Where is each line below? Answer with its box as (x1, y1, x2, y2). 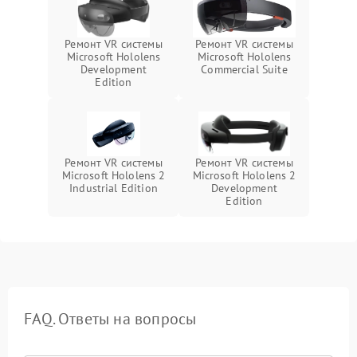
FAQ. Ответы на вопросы (24, 308, 197, 330)
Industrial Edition (69, 181, 158, 196)
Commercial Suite (201, 62, 288, 77)
